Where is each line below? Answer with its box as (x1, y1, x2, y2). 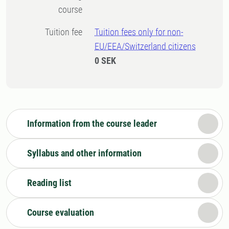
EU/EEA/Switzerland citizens (95, 41, 196, 52)
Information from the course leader (27, 118, 157, 129)
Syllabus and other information (27, 148, 142, 158)
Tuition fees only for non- (95, 27, 184, 37)
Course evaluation (27, 207, 94, 218)
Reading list (27, 177, 72, 188)
